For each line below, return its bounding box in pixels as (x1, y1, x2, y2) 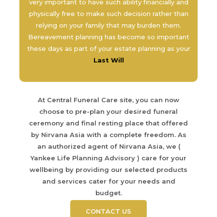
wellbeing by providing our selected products (30, 165, 187, 173)
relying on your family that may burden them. (36, 21, 181, 29)
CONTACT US (86, 207, 131, 215)
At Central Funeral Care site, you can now (38, 95, 179, 104)
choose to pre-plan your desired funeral (39, 107, 178, 115)
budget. (95, 188, 122, 197)
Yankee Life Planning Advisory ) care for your (31, 154, 186, 162)
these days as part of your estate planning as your (27, 44, 190, 52)
